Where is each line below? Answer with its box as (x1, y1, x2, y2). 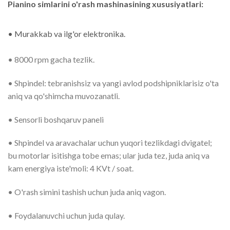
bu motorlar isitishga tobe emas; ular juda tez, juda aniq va (8, 150, 209, 161)
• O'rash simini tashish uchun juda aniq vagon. (8, 187, 166, 197)
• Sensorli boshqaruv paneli (8, 114, 104, 124)
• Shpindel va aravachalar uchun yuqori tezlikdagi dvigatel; (8, 138, 212, 148)
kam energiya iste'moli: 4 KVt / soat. (8, 163, 133, 174)
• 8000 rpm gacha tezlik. (8, 54, 94, 64)
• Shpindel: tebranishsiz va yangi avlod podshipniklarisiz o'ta (8, 78, 219, 88)
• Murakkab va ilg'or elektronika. (8, 28, 125, 39)
